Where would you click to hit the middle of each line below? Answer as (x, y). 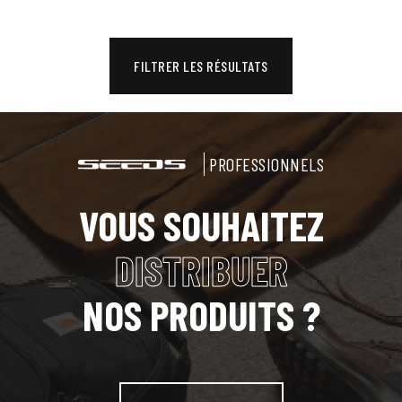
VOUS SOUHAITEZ (201, 225)
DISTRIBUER (201, 270)
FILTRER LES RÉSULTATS (201, 66)
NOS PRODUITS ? (201, 315)
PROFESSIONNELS (267, 165)
